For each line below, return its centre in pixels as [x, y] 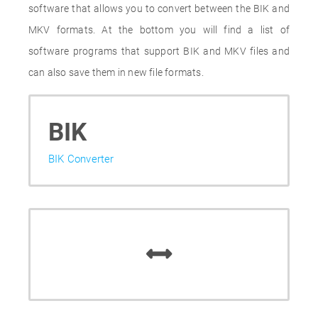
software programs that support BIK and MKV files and [159, 51]
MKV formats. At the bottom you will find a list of [159, 30]
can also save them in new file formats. [116, 72]
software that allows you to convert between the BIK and [159, 9]
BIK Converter [81, 159]
